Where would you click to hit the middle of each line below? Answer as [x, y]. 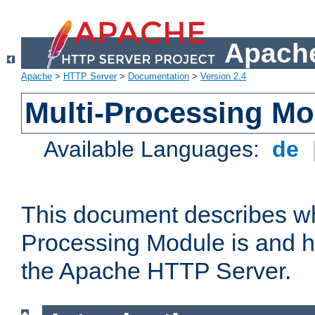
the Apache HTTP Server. [156, 271]
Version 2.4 [223, 77]
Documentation [159, 77]
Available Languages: [155, 149]
